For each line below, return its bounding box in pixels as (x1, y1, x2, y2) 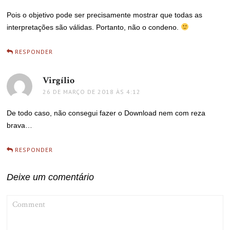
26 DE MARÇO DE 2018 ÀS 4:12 (43, 87, 141, 95)
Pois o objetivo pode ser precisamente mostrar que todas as (7, 10, 203, 19)
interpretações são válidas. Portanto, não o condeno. (7, 23, 181, 31)
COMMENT (6, 195, 39, 203)
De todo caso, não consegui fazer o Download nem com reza (7, 108, 206, 117)
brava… (7, 121, 33, 129)
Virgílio (43, 74, 75, 86)
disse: (74, 74, 97, 86)
